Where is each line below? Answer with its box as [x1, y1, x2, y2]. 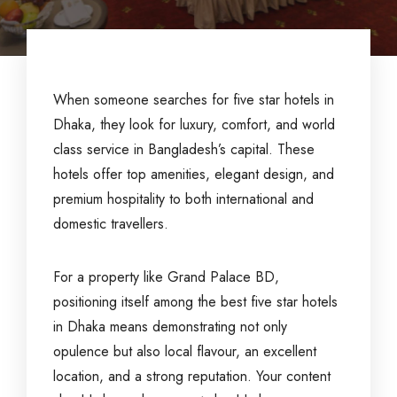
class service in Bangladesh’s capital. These [53, 139, 315, 160]
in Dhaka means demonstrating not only [53, 316, 287, 337]
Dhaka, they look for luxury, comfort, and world [53, 114, 335, 135]
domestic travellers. [53, 214, 168, 234]
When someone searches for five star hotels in [53, 90, 334, 110]
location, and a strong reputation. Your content [53, 366, 331, 386]
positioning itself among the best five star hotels [53, 292, 338, 312]
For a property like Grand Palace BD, [53, 267, 279, 287]
